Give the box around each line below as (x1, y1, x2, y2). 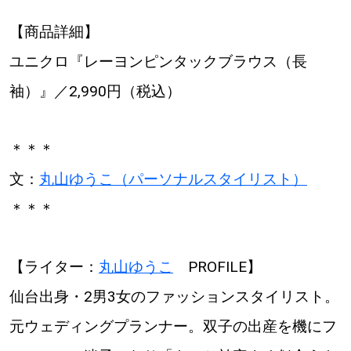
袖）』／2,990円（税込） (9, 82, 181, 100)
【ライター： (9, 257, 99, 276)
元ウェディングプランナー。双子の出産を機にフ (9, 317, 337, 335)
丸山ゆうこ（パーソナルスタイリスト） (38, 169, 307, 188)
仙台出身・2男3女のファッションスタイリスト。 (9, 287, 339, 306)
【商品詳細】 (9, 23, 99, 41)
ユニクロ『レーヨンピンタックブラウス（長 (9, 52, 307, 71)
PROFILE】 (172, 257, 262, 276)
